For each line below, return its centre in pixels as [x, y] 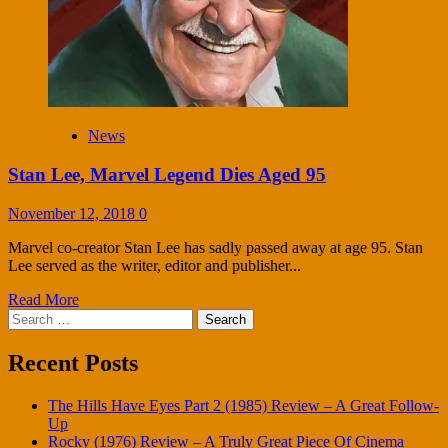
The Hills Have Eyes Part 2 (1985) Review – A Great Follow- [243, 405]
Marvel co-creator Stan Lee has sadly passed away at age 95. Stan [215, 247]
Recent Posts [73, 362]
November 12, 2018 [73, 213]
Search [28, 316]
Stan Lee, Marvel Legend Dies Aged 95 [167, 175]
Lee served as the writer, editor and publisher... [154, 265]
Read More [43, 299]
